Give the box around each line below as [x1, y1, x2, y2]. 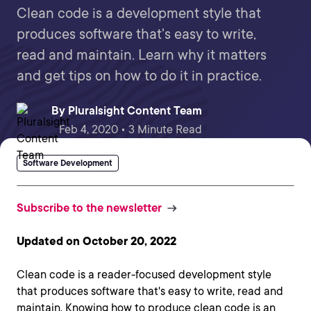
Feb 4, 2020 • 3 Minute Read [59, 123, 202, 136]
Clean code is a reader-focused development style [17, 268, 271, 281]
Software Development [23, 158, 112, 168]
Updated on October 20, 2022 [17, 235, 176, 248]
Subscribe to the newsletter [17, 201, 162, 215]
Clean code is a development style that [17, 5, 261, 22]
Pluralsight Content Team [68, 104, 202, 117]
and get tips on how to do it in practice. [17, 67, 262, 84]
